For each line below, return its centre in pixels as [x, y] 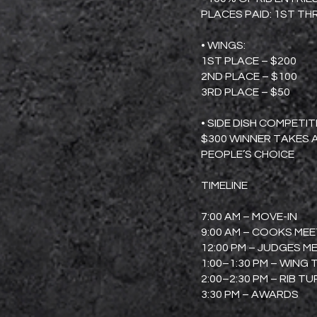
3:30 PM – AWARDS [250, 294]
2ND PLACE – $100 [249, 76]
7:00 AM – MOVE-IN [249, 217]
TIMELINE [224, 185]
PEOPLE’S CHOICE [248, 154]
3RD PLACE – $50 [246, 92]
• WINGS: [223, 45]
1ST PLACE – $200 [249, 61]
